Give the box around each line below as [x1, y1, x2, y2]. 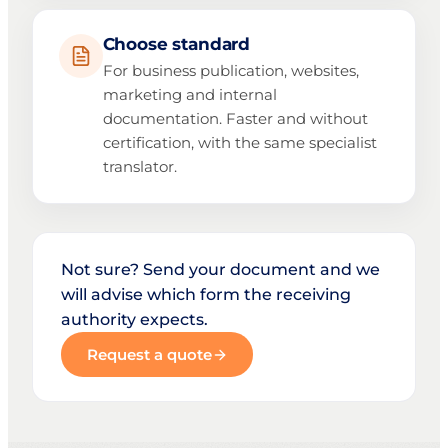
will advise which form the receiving [61, 285, 351, 305]
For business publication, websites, [102, 61, 359, 81]
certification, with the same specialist [102, 133, 377, 153]
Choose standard [102, 33, 251, 54]
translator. [102, 157, 177, 177]
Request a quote [86, 345, 212, 365]
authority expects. [61, 310, 208, 330]
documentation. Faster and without [102, 109, 368, 129]
